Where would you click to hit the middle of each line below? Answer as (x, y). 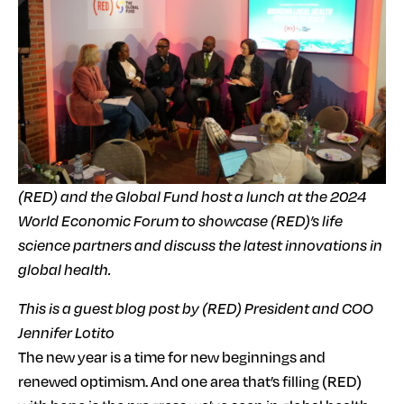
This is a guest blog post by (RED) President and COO (196, 308)
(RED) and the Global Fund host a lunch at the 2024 (192, 196)
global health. (64, 269)
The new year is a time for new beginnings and (172, 356)
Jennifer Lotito (66, 332)
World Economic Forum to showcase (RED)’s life (180, 220)
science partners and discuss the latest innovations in (200, 244)
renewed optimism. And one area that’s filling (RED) (190, 381)
